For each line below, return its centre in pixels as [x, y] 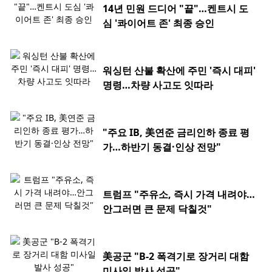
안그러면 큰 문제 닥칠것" [157, 209]
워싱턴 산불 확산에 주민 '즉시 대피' [179, 71]
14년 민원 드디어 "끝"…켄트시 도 [175, 9]
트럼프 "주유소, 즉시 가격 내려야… [179, 195]
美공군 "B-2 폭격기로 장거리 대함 [176, 257]
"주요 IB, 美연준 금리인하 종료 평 [176, 133]
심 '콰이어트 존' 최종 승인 [158, 23]
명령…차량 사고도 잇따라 [158, 85]
